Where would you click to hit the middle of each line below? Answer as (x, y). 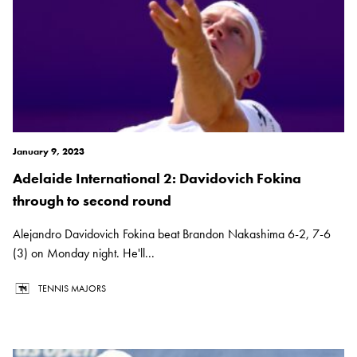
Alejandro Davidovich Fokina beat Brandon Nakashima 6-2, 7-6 (172, 234)
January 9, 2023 (49, 152)
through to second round (92, 201)
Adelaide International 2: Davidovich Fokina (157, 178)
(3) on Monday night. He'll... (84, 253)
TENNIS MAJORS (72, 289)
